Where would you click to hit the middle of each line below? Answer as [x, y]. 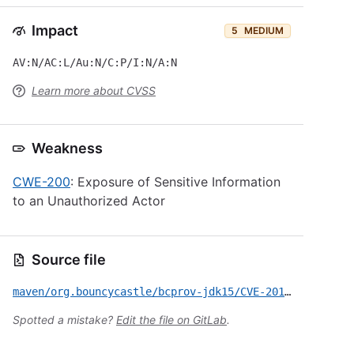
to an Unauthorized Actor [89, 201]
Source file [69, 260]
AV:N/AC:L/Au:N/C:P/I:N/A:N [95, 62]
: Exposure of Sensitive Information [175, 182]
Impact [55, 30]
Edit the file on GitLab [171, 320]
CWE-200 [41, 182]
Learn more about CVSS [94, 90]
